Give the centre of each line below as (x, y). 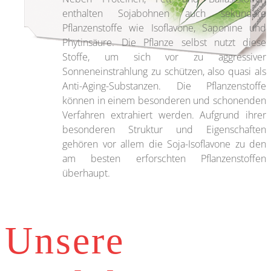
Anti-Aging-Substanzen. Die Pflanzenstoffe (164, 86)
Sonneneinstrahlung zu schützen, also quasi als (164, 71)
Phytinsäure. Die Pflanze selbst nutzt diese (164, 42)
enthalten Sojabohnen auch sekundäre (164, 13)
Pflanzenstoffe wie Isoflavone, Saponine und (164, 28)
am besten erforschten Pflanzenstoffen (164, 158)
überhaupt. (86, 173)
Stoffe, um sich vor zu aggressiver (164, 57)
